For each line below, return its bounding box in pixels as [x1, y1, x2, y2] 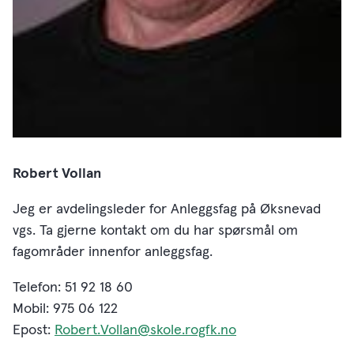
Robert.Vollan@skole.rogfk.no [55, 323, 236, 338]
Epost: [13, 323, 55, 338]
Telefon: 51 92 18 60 [13, 281, 133, 296]
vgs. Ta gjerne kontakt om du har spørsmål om [13, 224, 298, 239]
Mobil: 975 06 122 [13, 302, 118, 317]
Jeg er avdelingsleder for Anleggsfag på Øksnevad [13, 202, 321, 217]
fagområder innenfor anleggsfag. [13, 245, 217, 260]
